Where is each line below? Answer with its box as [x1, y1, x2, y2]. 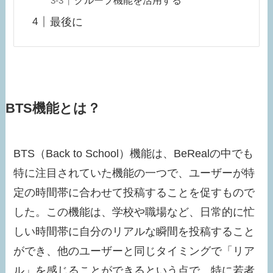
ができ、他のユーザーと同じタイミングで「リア [13, 245, 255, 258]
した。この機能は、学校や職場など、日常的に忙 [13, 206, 255, 219]
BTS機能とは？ [5, 101, 101, 116]
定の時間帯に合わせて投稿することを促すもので [13, 186, 255, 199]
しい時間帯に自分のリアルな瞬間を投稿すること [13, 225, 255, 238]
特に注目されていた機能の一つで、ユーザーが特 [13, 167, 255, 180]
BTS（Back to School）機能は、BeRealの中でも [13, 147, 254, 160]
